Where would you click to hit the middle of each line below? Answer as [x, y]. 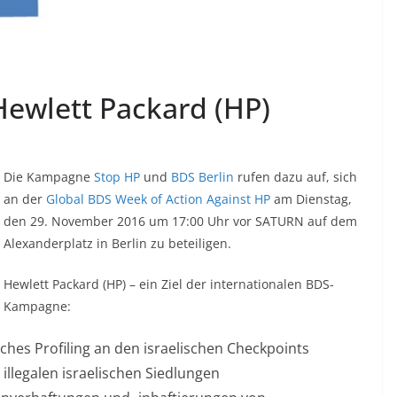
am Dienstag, [311, 198]
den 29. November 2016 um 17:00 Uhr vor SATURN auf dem [180, 221]
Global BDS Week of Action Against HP [158, 198]
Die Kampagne [49, 176]
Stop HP [117, 176]
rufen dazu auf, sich [296, 176]
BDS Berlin [202, 176]
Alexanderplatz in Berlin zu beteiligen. [117, 243]
